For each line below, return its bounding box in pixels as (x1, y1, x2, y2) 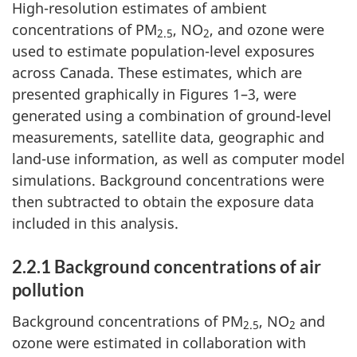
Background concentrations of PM (12, 311, 243, 331)
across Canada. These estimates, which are (12, 63, 302, 82)
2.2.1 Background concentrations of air (12, 256, 321, 277)
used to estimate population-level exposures (12, 41, 315, 61)
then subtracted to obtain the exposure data (12, 192, 314, 211)
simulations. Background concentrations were (12, 171, 324, 190)
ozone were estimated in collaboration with (12, 332, 306, 352)
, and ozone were (210, 20, 324, 39)
